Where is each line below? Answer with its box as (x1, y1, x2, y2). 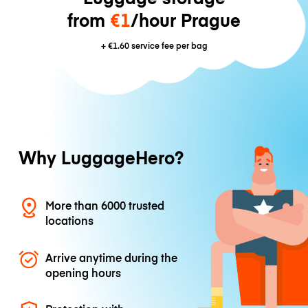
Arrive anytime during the (45, 249, 178, 265)
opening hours (45, 264, 122, 280)
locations (45, 212, 94, 228)
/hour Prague (131, 8, 241, 32)
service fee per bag (129, 39, 208, 52)
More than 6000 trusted (45, 197, 165, 213)
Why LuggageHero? (18, 145, 184, 170)
